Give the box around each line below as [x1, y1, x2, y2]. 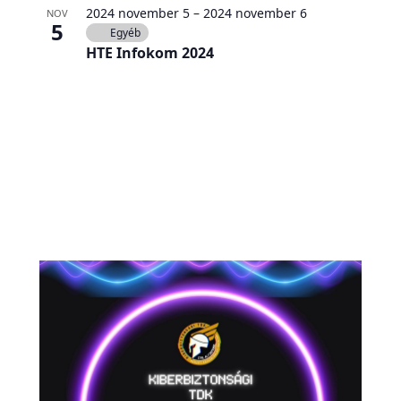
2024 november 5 [85, 4, 190, 21]
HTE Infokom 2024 [85, 42, 214, 63]
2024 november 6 [202, 4, 307, 21]
